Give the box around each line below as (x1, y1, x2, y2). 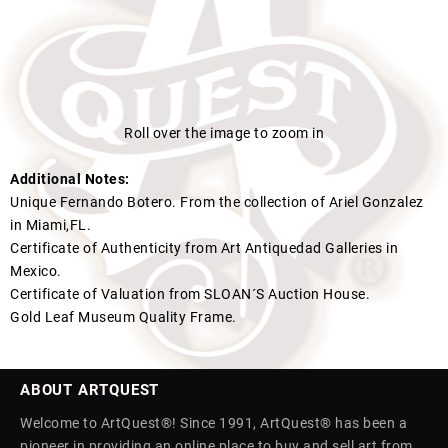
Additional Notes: (10, 171, 130, 187)
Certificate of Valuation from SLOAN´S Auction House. (10, 286, 370, 302)
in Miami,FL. (10, 217, 91, 233)
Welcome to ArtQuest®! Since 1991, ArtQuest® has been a (20, 415, 407, 431)
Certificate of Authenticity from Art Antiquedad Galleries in (10, 240, 398, 256)
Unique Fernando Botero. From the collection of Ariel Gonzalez (10, 194, 424, 210)
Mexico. (10, 263, 62, 279)
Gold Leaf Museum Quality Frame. (10, 309, 237, 325)
